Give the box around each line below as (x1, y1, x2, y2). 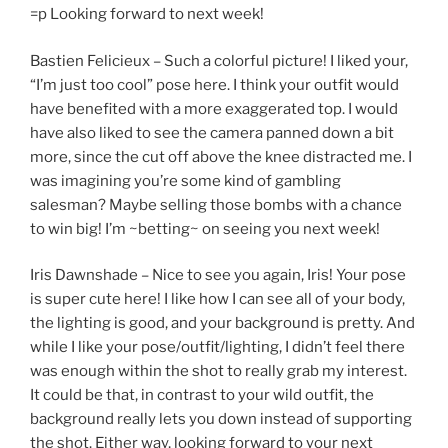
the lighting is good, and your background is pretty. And (30, 314, 415, 333)
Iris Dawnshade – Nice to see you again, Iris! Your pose (30, 266, 406, 285)
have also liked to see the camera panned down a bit (30, 123, 394, 142)
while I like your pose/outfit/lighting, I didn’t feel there (30, 338, 405, 357)
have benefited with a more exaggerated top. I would (30, 99, 398, 118)
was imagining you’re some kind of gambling (30, 171, 341, 190)
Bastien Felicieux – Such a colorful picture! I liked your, (30, 51, 408, 70)
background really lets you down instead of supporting (30, 410, 412, 429)
